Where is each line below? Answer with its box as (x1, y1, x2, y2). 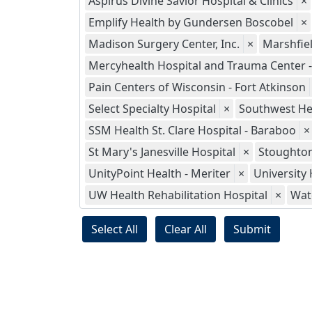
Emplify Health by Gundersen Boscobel (88, 15, 293, 30)
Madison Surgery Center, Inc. (88, 36, 240, 52)
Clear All (164, 221, 207, 237)
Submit (233, 221, 271, 237)
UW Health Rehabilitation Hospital (88, 187, 267, 203)
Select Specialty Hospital (88, 101, 216, 116)
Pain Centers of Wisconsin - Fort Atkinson (88, 79, 306, 95)
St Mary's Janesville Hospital (88, 144, 235, 159)
